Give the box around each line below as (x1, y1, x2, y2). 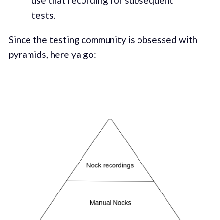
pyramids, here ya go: (8, 48, 96, 60)
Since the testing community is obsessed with (8, 33, 197, 45)
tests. (31, 9, 55, 21)
